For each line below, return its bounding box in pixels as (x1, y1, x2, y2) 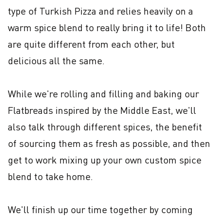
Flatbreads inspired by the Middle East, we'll (8, 104, 196, 116)
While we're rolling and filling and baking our (8, 88, 199, 100)
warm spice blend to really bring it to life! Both (8, 21, 206, 34)
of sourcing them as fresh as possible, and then (8, 137, 210, 149)
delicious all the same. (8, 54, 105, 67)
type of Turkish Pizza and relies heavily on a (8, 5, 193, 17)
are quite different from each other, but (8, 38, 175, 50)
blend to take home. (8, 170, 93, 182)
